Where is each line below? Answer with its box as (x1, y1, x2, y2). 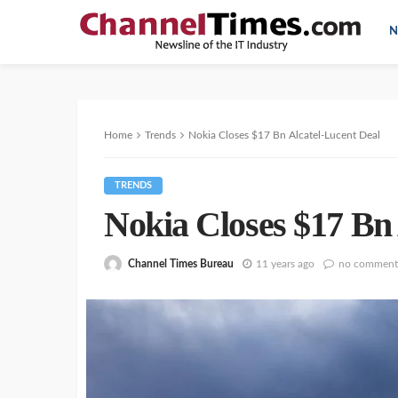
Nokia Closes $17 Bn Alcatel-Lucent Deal (188, 130, 380, 140)
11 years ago (256, 258, 314, 269)
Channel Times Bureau (128, 258, 234, 269)
